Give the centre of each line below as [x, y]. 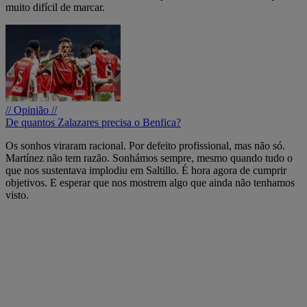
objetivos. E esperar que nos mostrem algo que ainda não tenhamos [150, 182]
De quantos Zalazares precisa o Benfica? [93, 122]
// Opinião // [31, 110]
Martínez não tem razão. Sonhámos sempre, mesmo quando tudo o [149, 158]
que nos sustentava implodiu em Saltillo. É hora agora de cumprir [146, 170]
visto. [17, 195]
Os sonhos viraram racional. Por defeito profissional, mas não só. [145, 145]
